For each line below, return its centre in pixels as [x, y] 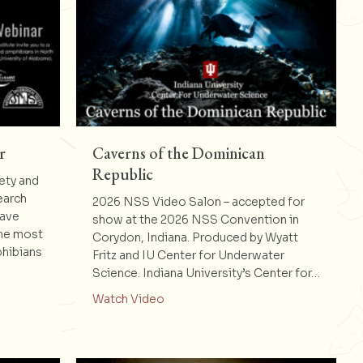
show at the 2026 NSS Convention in [195, 219]
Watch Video [128, 299]
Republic [122, 174]
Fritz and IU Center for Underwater [188, 255]
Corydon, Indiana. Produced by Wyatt [195, 237]
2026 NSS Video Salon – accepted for [198, 201]
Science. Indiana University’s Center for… [206, 273]
